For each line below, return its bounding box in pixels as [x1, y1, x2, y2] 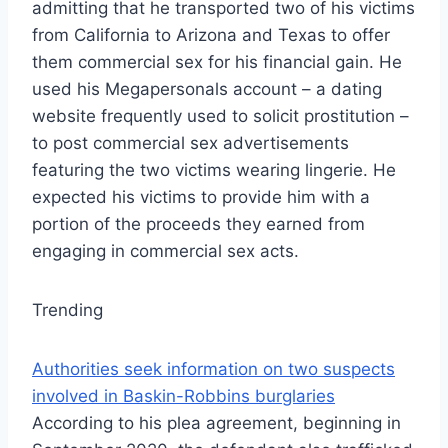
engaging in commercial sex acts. [32, 241, 299, 262]
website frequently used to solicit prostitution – [32, 106, 409, 127]
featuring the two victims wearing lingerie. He [32, 160, 396, 181]
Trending [32, 300, 103, 321]
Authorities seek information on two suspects [32, 359, 395, 380]
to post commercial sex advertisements [32, 133, 349, 154]
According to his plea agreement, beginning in [32, 413, 401, 434]
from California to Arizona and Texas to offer [32, 25, 390, 46]
